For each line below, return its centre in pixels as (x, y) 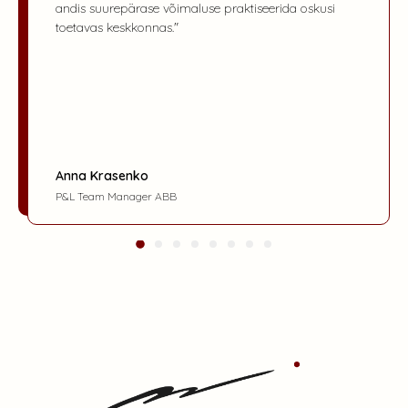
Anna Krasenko (102, 176)
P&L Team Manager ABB (116, 197)
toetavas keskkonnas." (117, 28)
